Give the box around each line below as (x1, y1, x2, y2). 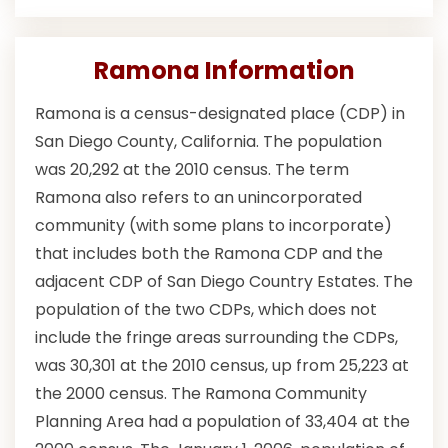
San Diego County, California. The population (35, 130, 382, 154)
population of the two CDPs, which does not (35, 298, 377, 322)
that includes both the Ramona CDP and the (35, 242, 383, 266)
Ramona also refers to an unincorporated (35, 186, 362, 210)
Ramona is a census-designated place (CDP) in (35, 102, 405, 126)
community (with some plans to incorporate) (35, 214, 392, 238)
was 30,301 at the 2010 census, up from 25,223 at (35, 354, 409, 378)
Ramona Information (93, 54, 355, 88)
